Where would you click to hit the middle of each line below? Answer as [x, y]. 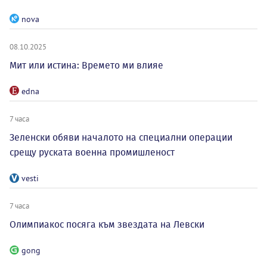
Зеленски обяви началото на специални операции [121, 137]
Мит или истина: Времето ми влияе [86, 65]
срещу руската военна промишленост [92, 152]
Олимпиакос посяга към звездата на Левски [107, 224]
